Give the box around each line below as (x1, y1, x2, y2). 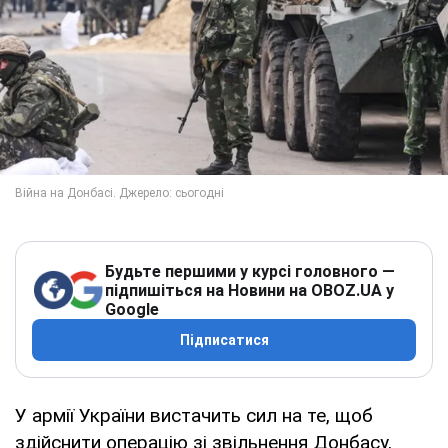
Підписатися (179, 331, 269, 348)
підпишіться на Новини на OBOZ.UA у (105, 280, 394, 300)
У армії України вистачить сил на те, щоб (15, 403, 373, 427)
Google (105, 299, 159, 319)
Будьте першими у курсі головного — (105, 261, 395, 281)
